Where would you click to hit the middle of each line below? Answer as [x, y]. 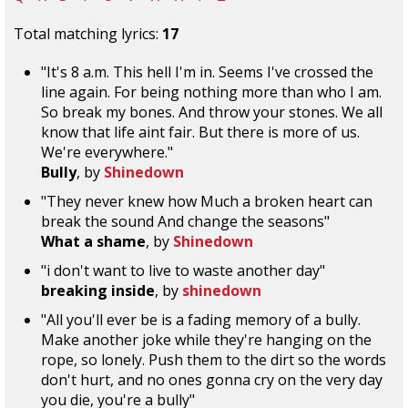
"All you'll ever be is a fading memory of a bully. [201, 320]
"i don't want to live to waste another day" [183, 270]
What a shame [93, 241]
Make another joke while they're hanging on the [206, 340]
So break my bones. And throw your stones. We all [212, 112]
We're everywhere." [107, 152]
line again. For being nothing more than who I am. [211, 92]
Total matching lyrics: [88, 34]
